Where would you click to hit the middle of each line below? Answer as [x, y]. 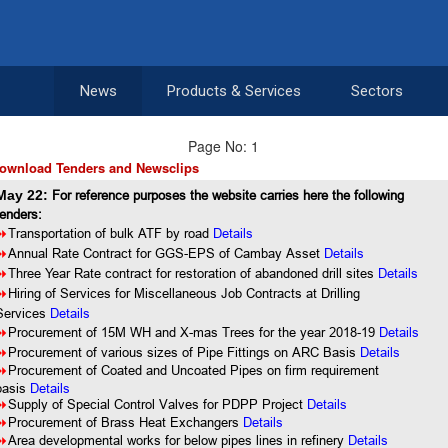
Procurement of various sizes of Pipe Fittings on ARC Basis [182, 352]
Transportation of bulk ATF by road [111, 233]
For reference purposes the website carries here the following [228, 195]
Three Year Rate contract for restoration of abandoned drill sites [191, 273]
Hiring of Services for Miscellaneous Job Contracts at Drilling [184, 293]
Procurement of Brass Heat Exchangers [126, 422]
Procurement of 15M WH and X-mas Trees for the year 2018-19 [192, 332]
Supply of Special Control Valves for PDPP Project [158, 404]
